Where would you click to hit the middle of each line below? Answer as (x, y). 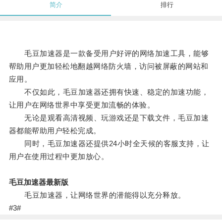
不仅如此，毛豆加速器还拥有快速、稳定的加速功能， (109, 92)
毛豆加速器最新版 (38, 182)
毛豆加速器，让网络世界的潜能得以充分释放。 (97, 195)
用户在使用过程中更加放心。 (59, 157)
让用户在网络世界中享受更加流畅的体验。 (82, 105)
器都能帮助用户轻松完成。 (55, 131)
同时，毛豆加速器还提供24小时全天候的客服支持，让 (109, 144)
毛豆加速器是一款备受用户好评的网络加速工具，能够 (109, 54)
